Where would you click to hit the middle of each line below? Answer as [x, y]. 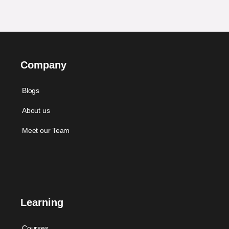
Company [43, 65]
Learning [42, 203]
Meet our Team [46, 131]
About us [36, 111]
